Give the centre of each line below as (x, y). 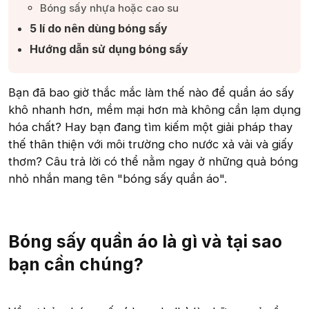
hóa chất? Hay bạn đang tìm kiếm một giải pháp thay (150, 127)
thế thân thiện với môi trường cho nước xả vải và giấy (151, 144)
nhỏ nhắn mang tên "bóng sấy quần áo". (118, 179)
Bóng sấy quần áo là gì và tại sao (145, 242)
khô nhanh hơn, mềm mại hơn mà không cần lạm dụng (154, 110)
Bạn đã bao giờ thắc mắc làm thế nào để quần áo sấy (151, 92)
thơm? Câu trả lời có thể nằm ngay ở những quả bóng (153, 161)
